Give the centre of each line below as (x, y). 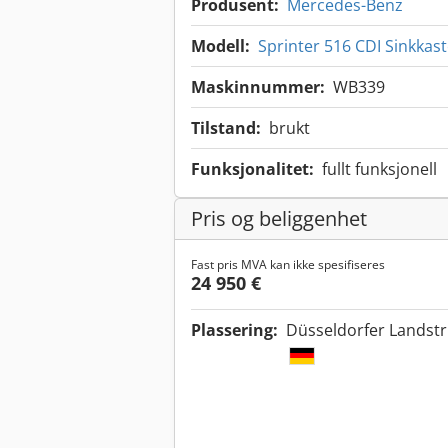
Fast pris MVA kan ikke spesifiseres (288, 265)
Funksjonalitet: (252, 169)
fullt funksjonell (379, 169)
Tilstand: (226, 128)
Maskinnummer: (258, 87)
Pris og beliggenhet (279, 219)
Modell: (220, 46)
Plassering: (234, 330)
